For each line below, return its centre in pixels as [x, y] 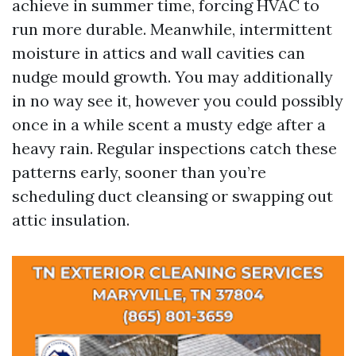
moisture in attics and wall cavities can [159, 53]
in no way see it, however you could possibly [178, 101]
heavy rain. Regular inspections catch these [174, 148]
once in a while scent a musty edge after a [169, 124]
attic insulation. [71, 220]
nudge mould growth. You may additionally [172, 77]
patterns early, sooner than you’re [139, 172]
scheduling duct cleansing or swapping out [172, 196]
